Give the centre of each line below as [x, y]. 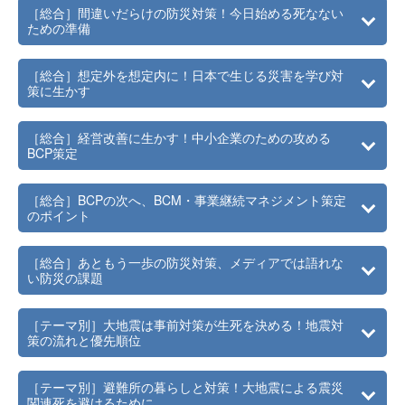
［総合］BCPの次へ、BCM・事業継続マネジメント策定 [187, 200]
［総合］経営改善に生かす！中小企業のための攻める [179, 137]
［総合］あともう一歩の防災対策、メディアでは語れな [185, 262]
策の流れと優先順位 [84, 340]
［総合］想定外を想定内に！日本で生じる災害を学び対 [185, 75]
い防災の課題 [65, 278]
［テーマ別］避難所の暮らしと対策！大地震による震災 [185, 387]
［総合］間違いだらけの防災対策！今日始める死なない [185, 13]
